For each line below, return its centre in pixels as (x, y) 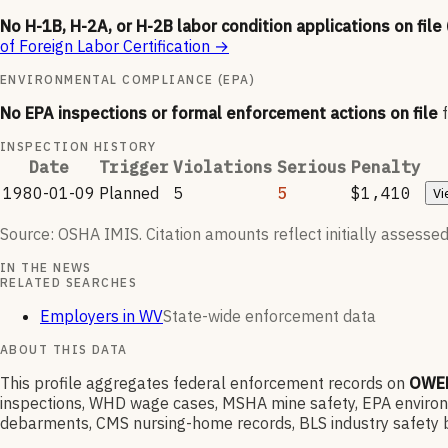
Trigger (134, 167)
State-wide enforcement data (269, 316)
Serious (312, 167)
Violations (223, 167)
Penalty (386, 167)
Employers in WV (101, 316)
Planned (129, 193)
